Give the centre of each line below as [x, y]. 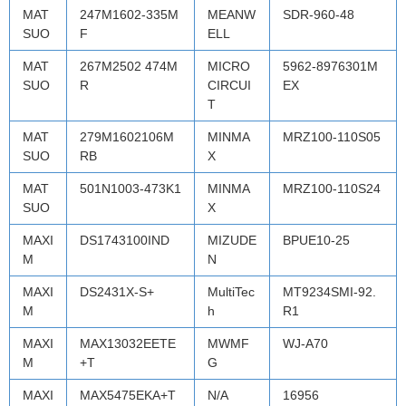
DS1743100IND [125, 240]
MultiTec [231, 291]
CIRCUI [229, 85]
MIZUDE [232, 240]
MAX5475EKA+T [128, 395]
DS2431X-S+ [117, 291]
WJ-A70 [305, 343]
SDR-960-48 [319, 14]
